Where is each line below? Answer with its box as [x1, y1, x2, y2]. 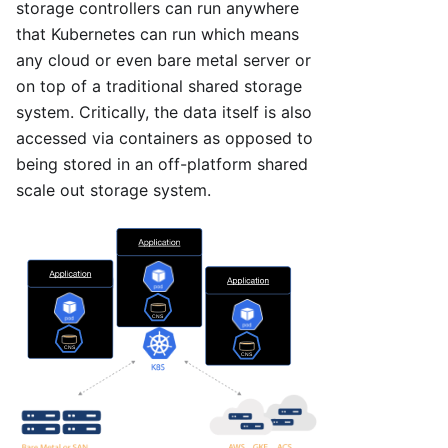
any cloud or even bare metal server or [16, 50, 311, 71]
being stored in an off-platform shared [16, 154, 308, 175]
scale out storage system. [16, 180, 211, 201]
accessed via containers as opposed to [16, 128, 313, 149]
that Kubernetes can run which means [16, 24, 299, 45]
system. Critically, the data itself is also [16, 102, 312, 123]
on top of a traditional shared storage [16, 76, 302, 97]
